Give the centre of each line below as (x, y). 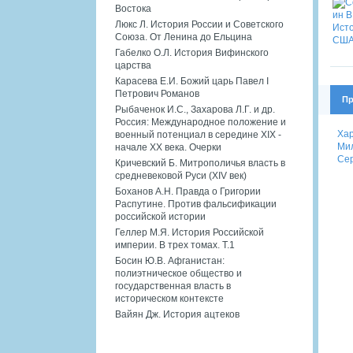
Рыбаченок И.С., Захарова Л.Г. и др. (195, 109)
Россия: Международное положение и (201, 122)
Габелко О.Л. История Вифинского (192, 52)
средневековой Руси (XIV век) (181, 175)
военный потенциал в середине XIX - (198, 134)
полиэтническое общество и (178, 273)
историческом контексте (169, 298)
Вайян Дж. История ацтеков (177, 314)
